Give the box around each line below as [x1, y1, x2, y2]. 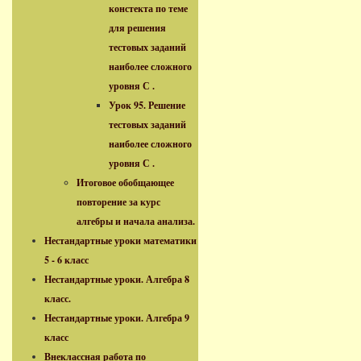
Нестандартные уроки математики [44, 234, 197, 247]
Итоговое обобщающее [77, 176, 174, 189]
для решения [109, 21, 166, 35]
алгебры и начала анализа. [77, 214, 195, 228]
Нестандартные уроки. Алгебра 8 [44, 272, 189, 286]
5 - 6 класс [44, 253, 89, 267]
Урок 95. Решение [109, 98, 185, 112]
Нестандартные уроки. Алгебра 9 [44, 311, 189, 325]
